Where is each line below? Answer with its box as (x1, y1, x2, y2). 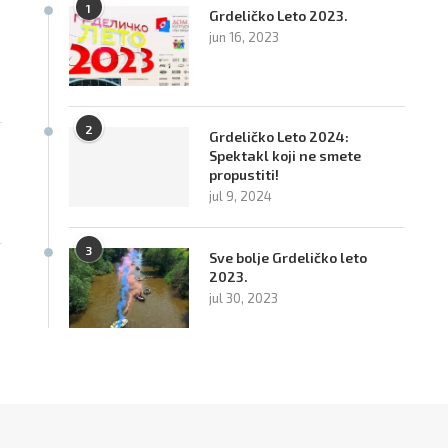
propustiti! (208, 165, 279, 183)
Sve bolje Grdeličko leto (208, 248, 367, 266)
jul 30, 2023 (208, 289, 278, 306)
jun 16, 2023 (208, 28, 279, 45)
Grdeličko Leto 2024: (208, 127, 349, 145)
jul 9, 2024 (208, 187, 272, 204)
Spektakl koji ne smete (208, 146, 361, 164)
